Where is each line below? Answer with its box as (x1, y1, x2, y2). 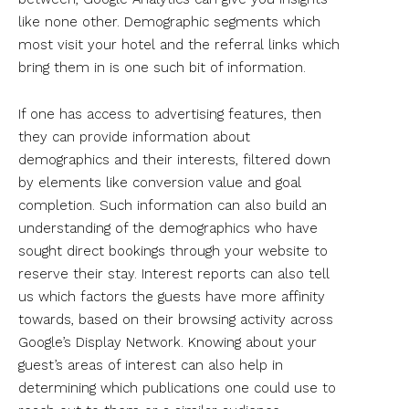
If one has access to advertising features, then (18, 105, 321, 122)
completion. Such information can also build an (18, 196, 327, 214)
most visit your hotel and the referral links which (18, 36, 340, 53)
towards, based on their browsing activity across (18, 310, 333, 328)
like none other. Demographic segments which (18, 13, 320, 30)
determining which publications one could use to (18, 379, 336, 396)
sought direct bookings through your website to (18, 242, 328, 259)
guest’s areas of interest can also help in (18, 356, 283, 373)
